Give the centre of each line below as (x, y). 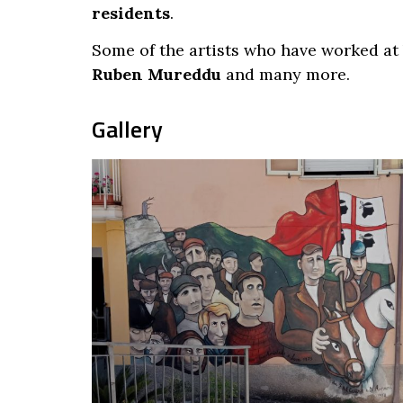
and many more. (286, 75)
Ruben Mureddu (157, 75)
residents (131, 13)
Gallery (127, 129)
